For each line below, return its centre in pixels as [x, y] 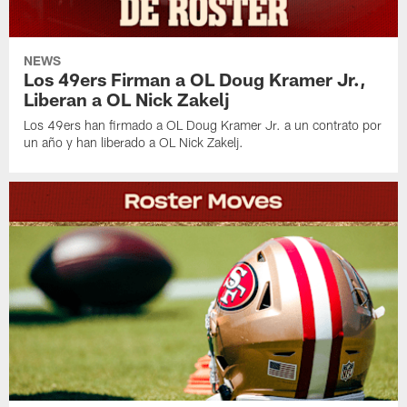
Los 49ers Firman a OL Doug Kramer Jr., [195, 79]
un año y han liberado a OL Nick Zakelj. [134, 143]
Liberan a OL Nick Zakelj [127, 99]
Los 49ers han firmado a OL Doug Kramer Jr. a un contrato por [203, 125]
